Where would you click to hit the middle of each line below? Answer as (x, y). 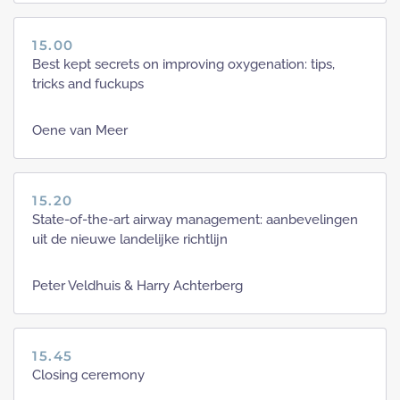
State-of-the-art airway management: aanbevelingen (195, 220)
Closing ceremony (88, 375)
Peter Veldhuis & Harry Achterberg (137, 286)
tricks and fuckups (88, 84)
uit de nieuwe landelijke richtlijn (130, 240)
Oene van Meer (80, 131)
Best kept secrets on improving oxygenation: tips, (183, 65)
